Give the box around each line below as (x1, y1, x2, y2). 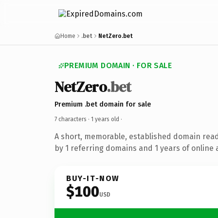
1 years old (91, 115, 119, 123)
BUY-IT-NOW (66, 173, 120, 183)
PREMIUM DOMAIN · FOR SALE (64, 61, 172, 70)
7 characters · (54, 115, 91, 123)
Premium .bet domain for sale (54, 100, 151, 109)
